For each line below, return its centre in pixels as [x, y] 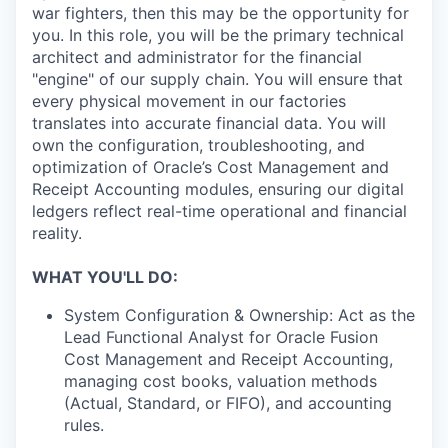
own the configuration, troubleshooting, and [198, 145]
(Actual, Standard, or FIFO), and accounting [228, 403]
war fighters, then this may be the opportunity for [220, 13]
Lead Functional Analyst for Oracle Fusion [221, 337]
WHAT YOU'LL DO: [105, 277]
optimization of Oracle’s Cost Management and [210, 167]
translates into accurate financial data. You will [209, 123]
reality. [57, 233]
